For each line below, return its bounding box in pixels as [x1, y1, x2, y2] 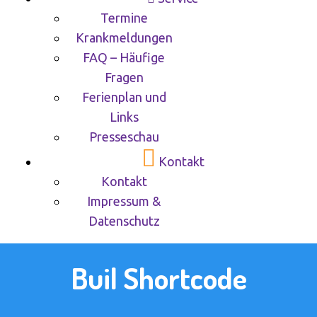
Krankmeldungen [75, 30, 173, 45]
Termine [100, 11, 148, 25]
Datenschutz [88, 214, 160, 228]
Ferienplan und [81, 90, 166, 104]
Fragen [104, 70, 144, 84]
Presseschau [88, 129, 159, 144]
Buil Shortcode [70, 259, 247, 297]
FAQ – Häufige [83, 50, 165, 64]
